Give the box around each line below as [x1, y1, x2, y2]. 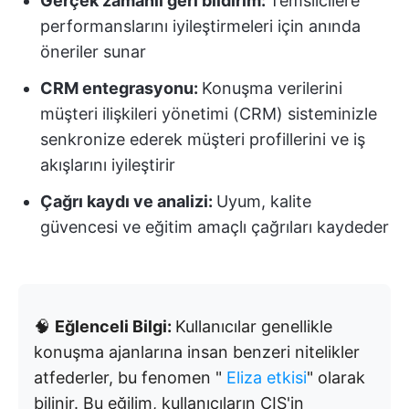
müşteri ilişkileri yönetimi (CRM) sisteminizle [40, 104, 377, 123]
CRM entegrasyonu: [40, 79, 202, 98]
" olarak [307, 368, 365, 387]
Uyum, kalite [216, 192, 311, 211]
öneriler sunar [40, 42, 146, 61]
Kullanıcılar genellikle [175, 317, 332, 336]
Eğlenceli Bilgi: [55, 317, 175, 336]
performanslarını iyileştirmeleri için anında [40, 16, 361, 36]
